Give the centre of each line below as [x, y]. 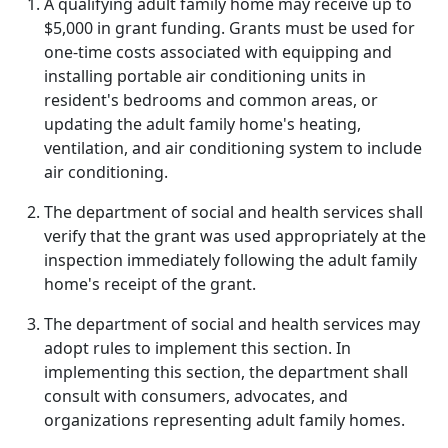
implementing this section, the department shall [226, 372]
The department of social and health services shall [233, 212]
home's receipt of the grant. [150, 284]
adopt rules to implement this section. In [197, 348]
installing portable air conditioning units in [205, 76]
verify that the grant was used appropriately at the [235, 236]
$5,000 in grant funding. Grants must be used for [229, 28]
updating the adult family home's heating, [202, 124]
